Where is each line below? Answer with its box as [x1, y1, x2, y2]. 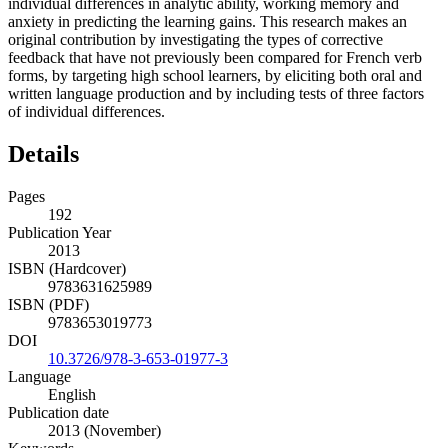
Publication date [8, 404, 109, 422]
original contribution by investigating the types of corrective [8, 31, 383, 49]
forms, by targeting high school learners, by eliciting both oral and [8, 67, 422, 85]
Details [8, 141, 79, 168]
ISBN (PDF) [8, 296, 89, 314]
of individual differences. [8, 103, 165, 121]
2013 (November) [48, 422, 161, 440]
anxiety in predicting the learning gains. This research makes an [8, 13, 407, 31]
